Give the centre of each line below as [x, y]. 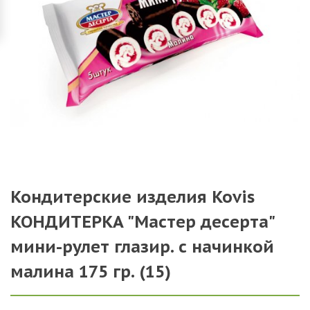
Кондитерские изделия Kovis [133, 197]
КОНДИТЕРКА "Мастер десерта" [143, 222]
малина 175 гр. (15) [91, 272]
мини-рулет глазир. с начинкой [142, 247]
